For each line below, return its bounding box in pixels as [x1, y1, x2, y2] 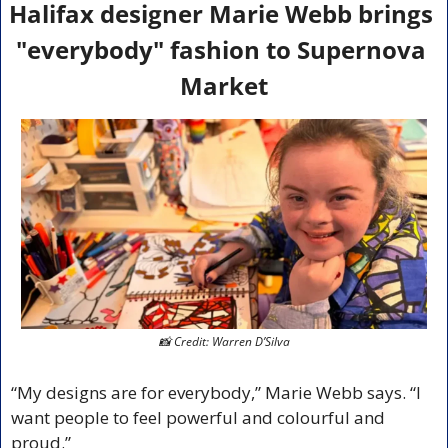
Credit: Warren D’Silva [170, 333, 290, 351]
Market [180, 68, 268, 102]
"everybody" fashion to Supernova [16, 32, 426, 66]
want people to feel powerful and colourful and [11, 406, 385, 430]
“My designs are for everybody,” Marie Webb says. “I [11, 381, 421, 405]
